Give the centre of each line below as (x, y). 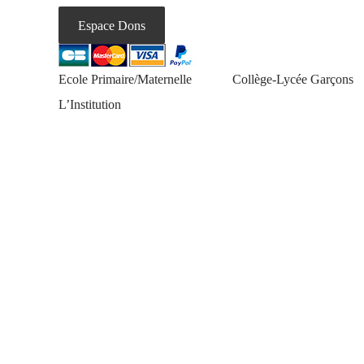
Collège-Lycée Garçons (293, 79)
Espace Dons (112, 25)
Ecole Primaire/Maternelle (125, 79)
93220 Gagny (94, 12)
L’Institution (90, 104)
